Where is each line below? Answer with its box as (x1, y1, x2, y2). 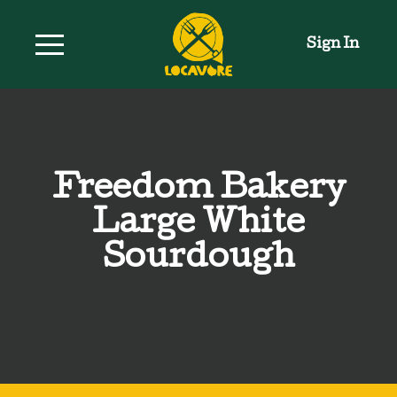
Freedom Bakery (51, 175, 346, 207)
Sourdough (102, 244, 295, 276)
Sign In (307, 36, 359, 52)
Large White (92, 209, 305, 242)
